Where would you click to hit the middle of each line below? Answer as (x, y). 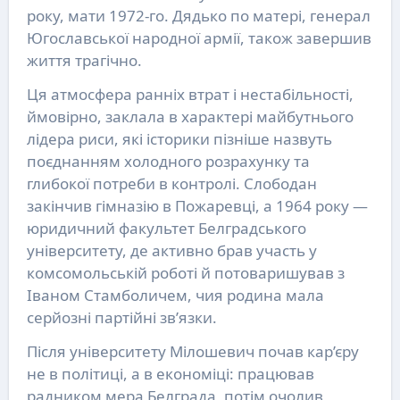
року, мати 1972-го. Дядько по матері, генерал (198, 15)
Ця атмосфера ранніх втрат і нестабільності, (190, 94)
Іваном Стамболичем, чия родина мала (175, 295)
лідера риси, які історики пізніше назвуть (179, 138)
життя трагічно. (84, 60)
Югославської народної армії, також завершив (199, 37)
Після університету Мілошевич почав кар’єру (192, 351)
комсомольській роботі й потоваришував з (185, 272)
